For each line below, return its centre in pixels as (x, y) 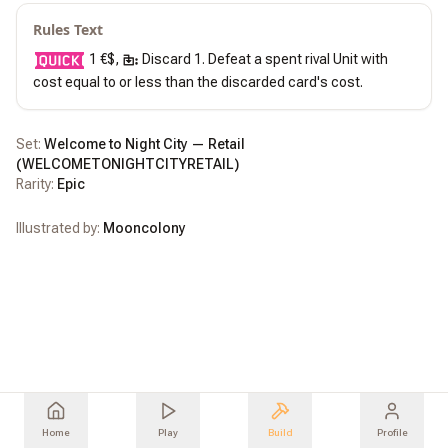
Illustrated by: (59, 227)
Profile (392, 432)
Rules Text (68, 29)
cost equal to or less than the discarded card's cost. (198, 81)
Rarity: (36, 183)
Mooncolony (144, 227)
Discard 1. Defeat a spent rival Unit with (264, 59)
